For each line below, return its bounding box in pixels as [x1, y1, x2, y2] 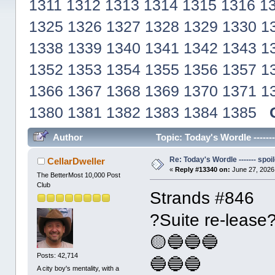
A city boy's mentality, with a [37, 265, 120, 273]
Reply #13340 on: [175, 166, 231, 174]
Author [52, 132, 83, 143]
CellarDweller [47, 156, 105, 167]
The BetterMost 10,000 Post [37, 171, 121, 179]
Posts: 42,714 [37, 251, 79, 259]
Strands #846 [150, 188, 255, 208]
